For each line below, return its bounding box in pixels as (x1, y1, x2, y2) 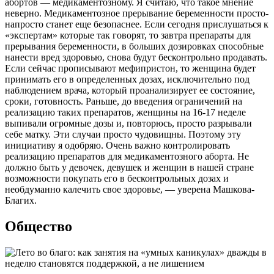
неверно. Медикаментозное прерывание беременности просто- (5, 7, 268, 18)
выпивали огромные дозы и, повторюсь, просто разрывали (5, 117, 252, 128)
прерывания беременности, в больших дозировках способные (5, 40, 264, 51)
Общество (5, 218, 76, 234)
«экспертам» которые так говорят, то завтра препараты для (5, 29, 251, 40)
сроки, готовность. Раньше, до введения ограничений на (5, 95, 242, 106)
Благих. (5, 194, 37, 206)
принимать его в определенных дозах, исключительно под (5, 73, 250, 84)
